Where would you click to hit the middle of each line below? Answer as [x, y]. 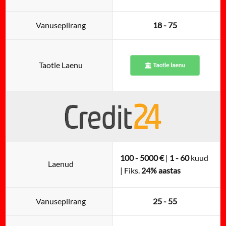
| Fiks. [130, 171]
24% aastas [161, 171]
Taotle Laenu [61, 65]
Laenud [61, 164]
